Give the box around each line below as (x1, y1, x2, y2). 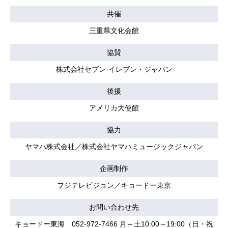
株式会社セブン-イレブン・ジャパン (55, 65, 173, 73)
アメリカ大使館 (89, 103, 139, 112)
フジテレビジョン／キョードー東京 (57, 181, 171, 189)
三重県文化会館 (89, 26, 139, 35)
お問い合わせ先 (89, 203, 139, 211)
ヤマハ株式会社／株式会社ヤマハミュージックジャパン (25, 142, 203, 151)
